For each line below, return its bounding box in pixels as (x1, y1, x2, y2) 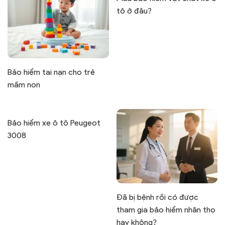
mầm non (8, 80, 40, 90)
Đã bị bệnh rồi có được (116, 192, 198, 202)
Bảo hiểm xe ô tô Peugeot (8, 118, 100, 128)
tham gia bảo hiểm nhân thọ (116, 204, 215, 214)
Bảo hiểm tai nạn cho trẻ (8, 67, 95, 77)
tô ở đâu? (116, 6, 152, 16)
